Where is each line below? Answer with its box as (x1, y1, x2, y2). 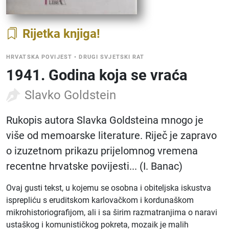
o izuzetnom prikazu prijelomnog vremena (6, 145, 198, 157)
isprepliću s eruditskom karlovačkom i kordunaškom (6, 195, 194, 205)
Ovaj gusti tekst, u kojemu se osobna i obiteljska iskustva (6, 183, 211, 193)
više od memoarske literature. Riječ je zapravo (6, 129, 217, 142)
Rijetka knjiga (22, 27, 97, 41)
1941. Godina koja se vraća (6, 66, 188, 84)
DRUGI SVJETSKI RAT (79, 54, 145, 60)
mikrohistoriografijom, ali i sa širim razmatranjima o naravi (6, 208, 217, 217)
